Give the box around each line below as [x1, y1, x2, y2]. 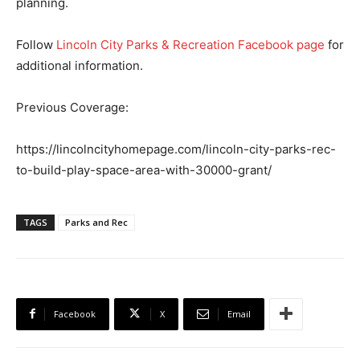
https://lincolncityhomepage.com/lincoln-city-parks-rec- [16, 141, 336, 157]
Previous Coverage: [16, 99, 129, 115]
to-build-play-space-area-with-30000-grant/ [16, 162, 272, 178]
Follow [16, 36, 56, 52]
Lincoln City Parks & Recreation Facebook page [56, 36, 325, 52]
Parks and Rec [65, 215, 128, 228]
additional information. [16, 57, 143, 73]
